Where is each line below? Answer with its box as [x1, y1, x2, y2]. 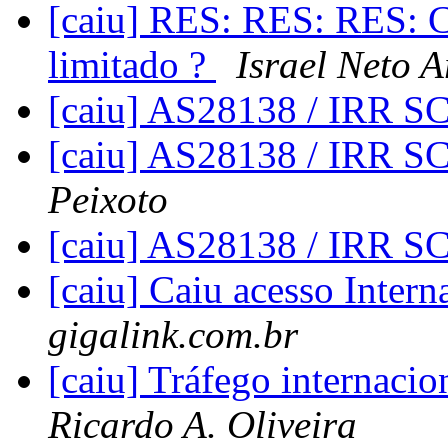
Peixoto [48, 178, 168, 222]
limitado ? [48, 43, 216, 87]
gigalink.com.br [48, 313, 298, 357]
